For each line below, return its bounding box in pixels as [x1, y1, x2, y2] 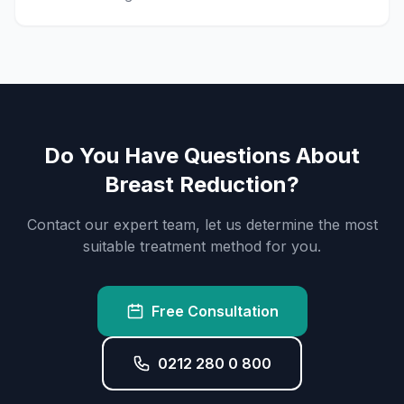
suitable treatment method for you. [83, 237, 321, 255]
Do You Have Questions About [44, 142, 360, 169]
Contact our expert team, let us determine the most [26, 216, 378, 234]
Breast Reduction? [105, 171, 299, 197]
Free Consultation [151, 302, 279, 320]
